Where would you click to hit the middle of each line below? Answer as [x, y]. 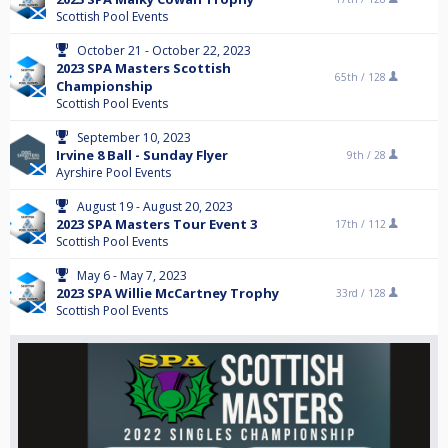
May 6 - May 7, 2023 [132, 275]
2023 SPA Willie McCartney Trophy [167, 293]
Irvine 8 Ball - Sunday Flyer [142, 155]
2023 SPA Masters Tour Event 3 [156, 224]
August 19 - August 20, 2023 [155, 206]
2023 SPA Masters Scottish [143, 68]
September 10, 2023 [134, 137]
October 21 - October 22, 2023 [164, 50]
